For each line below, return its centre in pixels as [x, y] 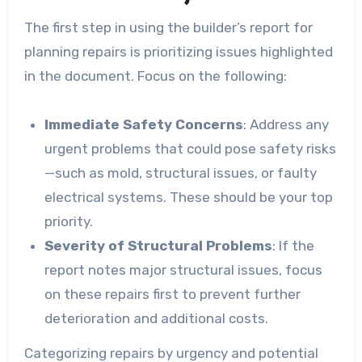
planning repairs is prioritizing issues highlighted [178, 51]
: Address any [286, 124]
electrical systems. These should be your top [189, 197]
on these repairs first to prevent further [173, 294]
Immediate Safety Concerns [144, 124]
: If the [294, 245]
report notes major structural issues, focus [184, 269]
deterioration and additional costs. [157, 318]
